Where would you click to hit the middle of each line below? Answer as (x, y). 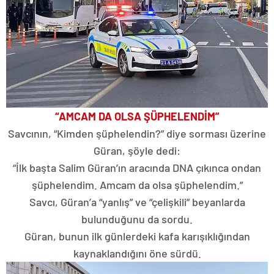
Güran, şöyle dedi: (137, 150)
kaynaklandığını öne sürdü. (137, 253)
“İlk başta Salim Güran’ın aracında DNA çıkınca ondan (137, 167)
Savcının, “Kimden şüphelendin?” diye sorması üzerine (137, 133)
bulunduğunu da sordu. (137, 219)
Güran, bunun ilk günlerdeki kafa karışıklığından (137, 236)
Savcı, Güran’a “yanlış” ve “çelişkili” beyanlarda (137, 202)
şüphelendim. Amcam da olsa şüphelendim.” (137, 184)
